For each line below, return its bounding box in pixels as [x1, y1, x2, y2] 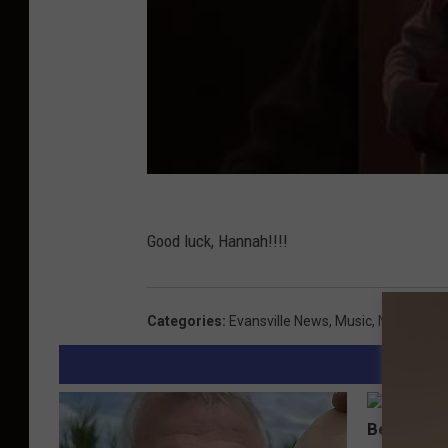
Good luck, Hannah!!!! [147, 230, 288, 251]
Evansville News [229, 312, 329, 329]
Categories [147, 312, 222, 329]
